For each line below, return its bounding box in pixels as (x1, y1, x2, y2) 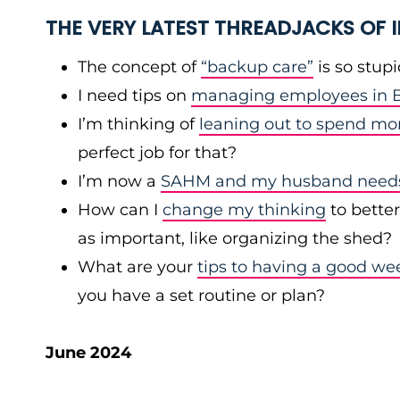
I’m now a (78, 171, 161, 191)
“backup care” (201, 57, 313, 77)
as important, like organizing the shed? (78, 229, 392, 248)
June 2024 (46, 343, 131, 362)
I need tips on (78, 86, 191, 105)
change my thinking (162, 200, 326, 220)
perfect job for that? (78, 143, 237, 162)
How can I (78, 200, 162, 220)
